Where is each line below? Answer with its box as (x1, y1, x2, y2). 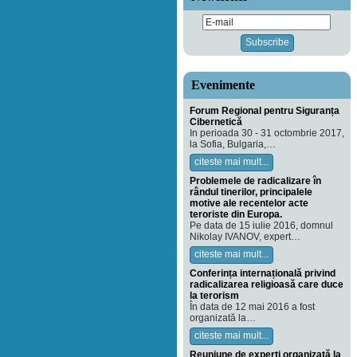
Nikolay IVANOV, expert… (190, 231, 300, 242)
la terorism (190, 290, 239, 301)
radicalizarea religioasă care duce (190, 279, 343, 290)
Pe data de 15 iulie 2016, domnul (190, 220, 333, 231)
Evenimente (191, 78, 255, 92)
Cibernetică (190, 116, 242, 127)
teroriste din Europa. (190, 209, 282, 220)
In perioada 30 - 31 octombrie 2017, (190, 127, 344, 139)
